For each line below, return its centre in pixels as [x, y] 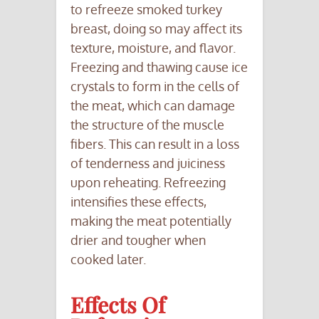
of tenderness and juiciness [148, 163]
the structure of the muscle [147, 124]
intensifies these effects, [138, 201]
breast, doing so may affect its [156, 28]
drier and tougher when [138, 240]
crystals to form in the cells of [155, 86]
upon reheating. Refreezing [148, 182]
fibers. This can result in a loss [155, 143]
